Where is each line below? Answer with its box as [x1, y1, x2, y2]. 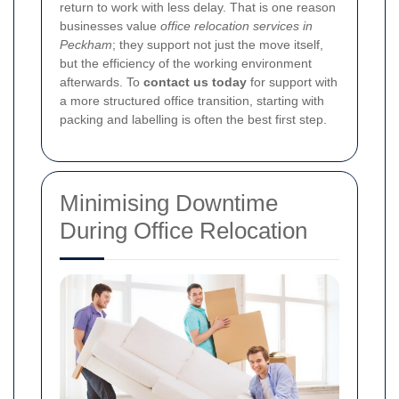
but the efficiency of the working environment [60, 55, 312, 70]
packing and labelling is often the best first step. [60, 111, 327, 126]
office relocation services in [160, 18, 313, 33]
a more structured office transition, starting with [60, 93, 324, 108]
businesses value [60, 18, 160, 33]
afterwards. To [60, 74, 143, 89]
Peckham [60, 37, 112, 52]
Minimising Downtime [60, 189, 278, 216]
